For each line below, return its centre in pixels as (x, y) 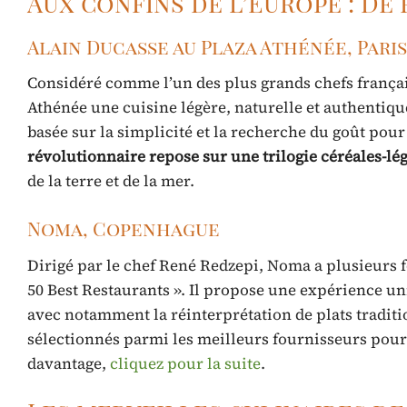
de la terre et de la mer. (111, 181)
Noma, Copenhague (124, 228)
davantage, (69, 363)
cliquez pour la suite (185, 363)
